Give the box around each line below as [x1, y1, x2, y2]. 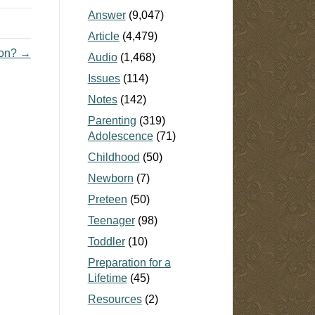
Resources [87, 292, 142, 305]
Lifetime [87, 271, 127, 284]
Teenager [87, 214, 135, 226]
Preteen [87, 193, 127, 205]
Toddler [87, 235, 125, 247]
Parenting [87, 114, 136, 127]
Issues [87, 72, 120, 84]
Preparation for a [87, 256, 171, 269]
